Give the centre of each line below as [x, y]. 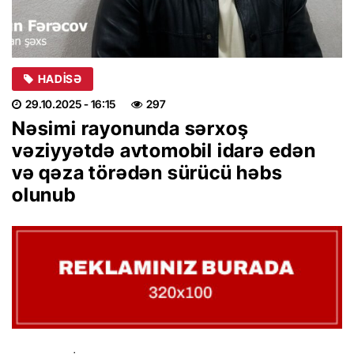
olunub [44, 194]
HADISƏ [60, 78]
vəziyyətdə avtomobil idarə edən [164, 150]
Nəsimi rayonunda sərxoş [130, 128]
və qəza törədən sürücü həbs [147, 172]
